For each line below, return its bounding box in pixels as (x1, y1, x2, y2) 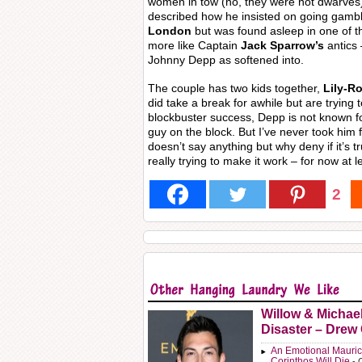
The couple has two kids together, (148, 82, 323, 95)
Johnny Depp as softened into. (148, 53, 304, 66)
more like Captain (148, 39, 241, 52)
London (148, 24, 192, 37)
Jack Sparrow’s (241, 39, 324, 52)
